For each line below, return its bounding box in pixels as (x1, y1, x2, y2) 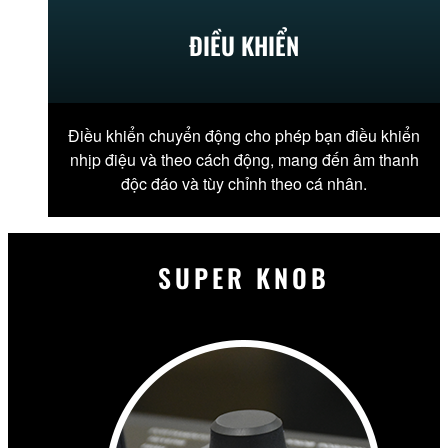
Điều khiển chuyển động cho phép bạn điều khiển (68, 123, 420, 147)
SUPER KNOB (158, 258, 330, 297)
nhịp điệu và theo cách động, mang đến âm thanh (69, 147, 419, 171)
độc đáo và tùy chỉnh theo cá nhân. (121, 171, 367, 195)
